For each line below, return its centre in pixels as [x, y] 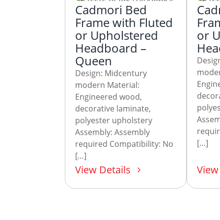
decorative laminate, [113, 109]
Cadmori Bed [111, 10]
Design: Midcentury [111, 73]
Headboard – [111, 48]
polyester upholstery [114, 121]
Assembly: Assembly [112, 132]
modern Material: [107, 85]
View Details [103, 170]
